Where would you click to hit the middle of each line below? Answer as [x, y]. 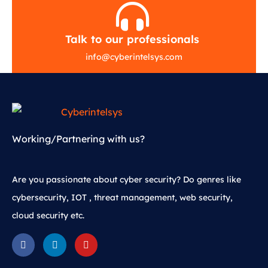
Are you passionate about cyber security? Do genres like [127, 180]
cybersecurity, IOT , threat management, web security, [122, 198]
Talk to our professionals [133, 39]
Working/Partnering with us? [78, 139]
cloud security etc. [48, 216]
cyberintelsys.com [146, 57]
